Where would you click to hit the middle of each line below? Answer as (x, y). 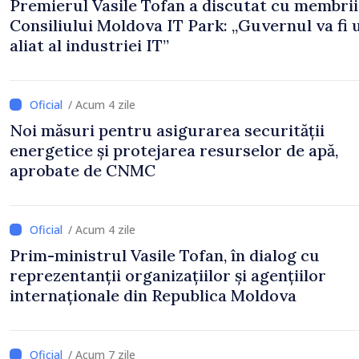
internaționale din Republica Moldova (153, 295)
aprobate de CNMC (83, 170)
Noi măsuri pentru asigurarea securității (167, 130)
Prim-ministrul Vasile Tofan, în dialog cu (165, 255)
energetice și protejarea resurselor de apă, (174, 150)
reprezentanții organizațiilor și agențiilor (168, 275)
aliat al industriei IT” (89, 45)
